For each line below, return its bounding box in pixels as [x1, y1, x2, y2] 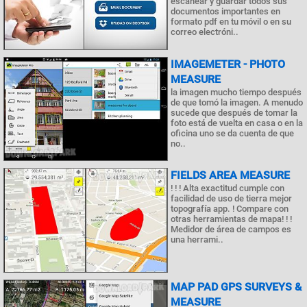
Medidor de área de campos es [171, 224, 291, 235]
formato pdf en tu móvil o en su [171, 16, 291, 27]
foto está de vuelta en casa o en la [171, 117, 303, 128]
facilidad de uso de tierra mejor [171, 193, 292, 204]
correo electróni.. [171, 27, 238, 38]
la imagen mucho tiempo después [171, 86, 302, 97]
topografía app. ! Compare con [171, 204, 288, 214]
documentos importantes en [171, 6, 280, 17]
